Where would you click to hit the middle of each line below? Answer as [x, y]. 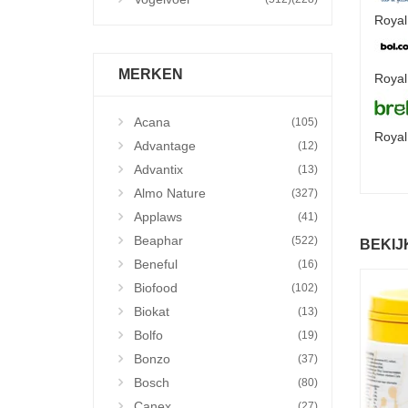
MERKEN [151, 74]
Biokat [152, 311]
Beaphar [158, 240]
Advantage [165, 146]
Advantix [158, 169]
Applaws [158, 217]
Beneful [156, 264]
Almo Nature [170, 193]
